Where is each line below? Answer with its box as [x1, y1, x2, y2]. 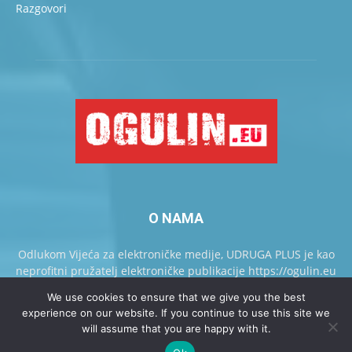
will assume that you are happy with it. [81, 322, 271, 335]
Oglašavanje [193, 323, 247, 337]
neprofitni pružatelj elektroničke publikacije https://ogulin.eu [16, 263, 336, 279]
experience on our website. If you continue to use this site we [22, 306, 330, 319]
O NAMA [148, 210, 203, 227]
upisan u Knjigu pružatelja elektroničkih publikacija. [38, 280, 313, 295]
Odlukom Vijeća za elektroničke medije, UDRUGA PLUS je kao [17, 247, 335, 262]
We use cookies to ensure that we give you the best [46, 291, 306, 303]
